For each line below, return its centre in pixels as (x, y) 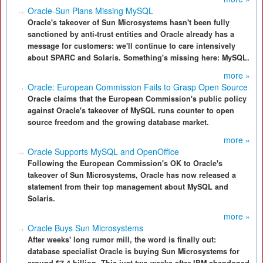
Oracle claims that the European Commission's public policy (137, 99)
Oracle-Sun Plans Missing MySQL (90, 11)
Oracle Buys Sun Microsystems (85, 228)
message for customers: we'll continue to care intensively (131, 46)
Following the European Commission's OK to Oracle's (125, 163)
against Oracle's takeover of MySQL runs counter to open (131, 110)
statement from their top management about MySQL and (128, 187)
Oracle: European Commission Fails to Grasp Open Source (138, 87)
